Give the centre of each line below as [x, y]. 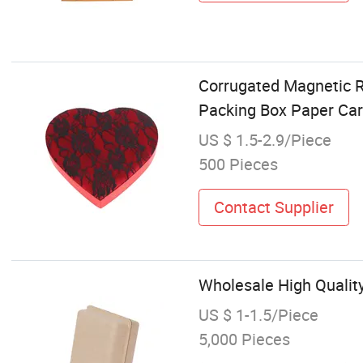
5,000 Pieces [244, 339]
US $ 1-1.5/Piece [258, 314]
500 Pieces [238, 164]
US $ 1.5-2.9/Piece [265, 140]
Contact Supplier [273, 207]
